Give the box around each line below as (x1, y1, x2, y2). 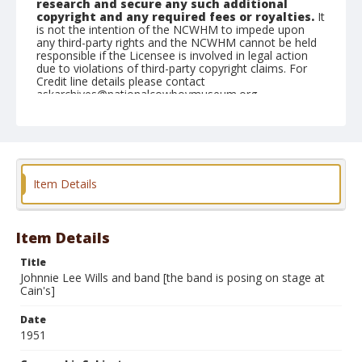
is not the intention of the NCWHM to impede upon (36, 22, 305, 37)
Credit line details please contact (36, 74, 205, 89)
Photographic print (44, 181, 131, 195)
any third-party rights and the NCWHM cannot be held (36, 35, 317, 50)
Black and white (145, 181, 216, 195)
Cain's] (20, 283, 55, 298)
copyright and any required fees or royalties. (36, 9, 314, 24)
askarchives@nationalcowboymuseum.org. (36, 86, 259, 102)
